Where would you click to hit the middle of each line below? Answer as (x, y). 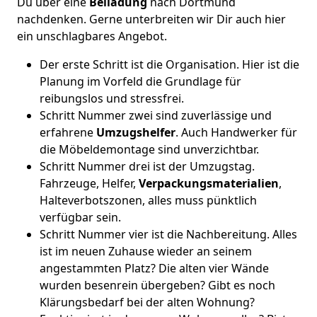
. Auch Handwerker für (236, 132)
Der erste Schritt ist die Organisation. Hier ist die (169, 64)
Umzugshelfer (136, 132)
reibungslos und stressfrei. (112, 98)
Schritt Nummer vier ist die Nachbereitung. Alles (168, 234)
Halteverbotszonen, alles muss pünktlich (148, 200)
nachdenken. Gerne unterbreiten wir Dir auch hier (151, 19)
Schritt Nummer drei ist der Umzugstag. (147, 166)
